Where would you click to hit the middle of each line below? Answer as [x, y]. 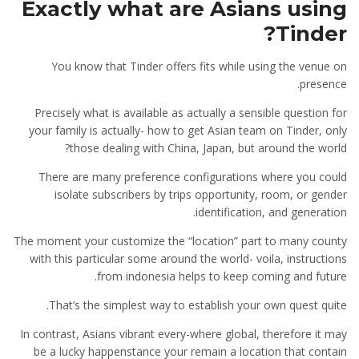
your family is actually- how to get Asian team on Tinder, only [188, 130]
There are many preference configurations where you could [193, 177]
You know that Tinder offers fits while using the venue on [199, 66]
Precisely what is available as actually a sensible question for [191, 113]
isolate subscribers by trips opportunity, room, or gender [201, 194]
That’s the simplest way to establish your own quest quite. [198, 305]
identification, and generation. [271, 212]
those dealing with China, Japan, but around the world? [208, 148]
